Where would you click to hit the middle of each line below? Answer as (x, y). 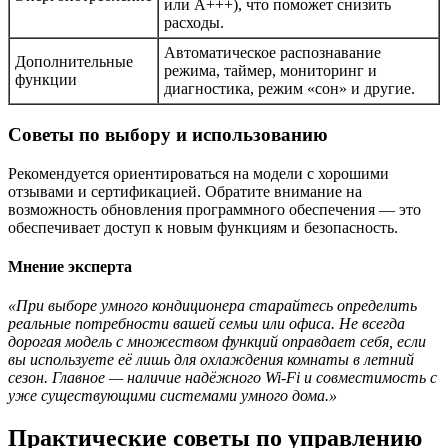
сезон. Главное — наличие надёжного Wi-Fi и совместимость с (222, 378)
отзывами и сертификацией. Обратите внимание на (185, 191)
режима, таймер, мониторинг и (270, 71)
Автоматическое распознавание (272, 53)
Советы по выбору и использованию (168, 134)
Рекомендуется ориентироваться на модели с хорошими (198, 173)
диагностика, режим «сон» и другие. (289, 89)
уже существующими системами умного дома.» (172, 396)
